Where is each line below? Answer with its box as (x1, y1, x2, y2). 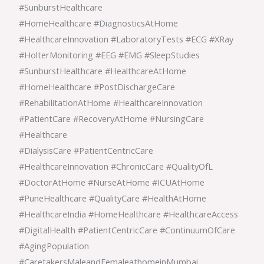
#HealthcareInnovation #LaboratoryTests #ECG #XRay (19, 33, 234, 45)
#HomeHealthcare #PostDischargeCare (19, 81, 176, 93)
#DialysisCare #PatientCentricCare (19, 144, 154, 157)
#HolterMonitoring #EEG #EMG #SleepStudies (19, 49, 200, 61)
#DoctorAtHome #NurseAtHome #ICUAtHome (19, 176, 205, 189)
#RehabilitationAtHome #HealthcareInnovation (19, 97, 203, 109)
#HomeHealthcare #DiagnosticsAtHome (19, 17, 179, 29)
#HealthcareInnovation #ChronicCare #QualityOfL (19, 160, 213, 173)
